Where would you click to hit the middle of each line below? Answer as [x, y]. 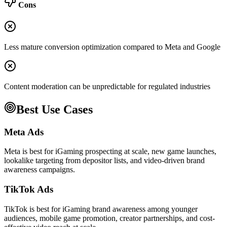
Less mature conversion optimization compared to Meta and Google [112, 47]
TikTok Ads [29, 190]
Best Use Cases [54, 109]
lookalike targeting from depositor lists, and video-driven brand [104, 161]
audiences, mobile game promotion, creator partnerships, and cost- [109, 218]
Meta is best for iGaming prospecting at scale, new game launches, [110, 152]
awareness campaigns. [40, 170]
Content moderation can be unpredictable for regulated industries [107, 86]
